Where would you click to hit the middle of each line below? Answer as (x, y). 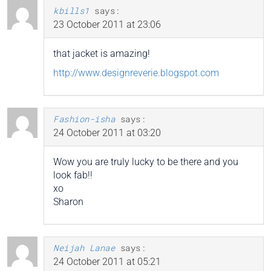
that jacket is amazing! (102, 54)
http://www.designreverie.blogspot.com (136, 73)
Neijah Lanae (84, 248)
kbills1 (71, 11)
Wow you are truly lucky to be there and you (146, 162)
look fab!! (73, 175)
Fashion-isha (84, 119)
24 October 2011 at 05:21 (107, 262)
